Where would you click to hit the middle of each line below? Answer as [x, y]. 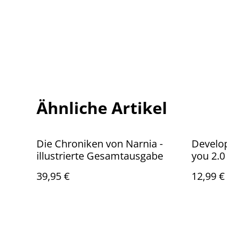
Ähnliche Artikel [102, 108]
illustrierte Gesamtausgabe [100, 156]
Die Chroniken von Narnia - [100, 144]
